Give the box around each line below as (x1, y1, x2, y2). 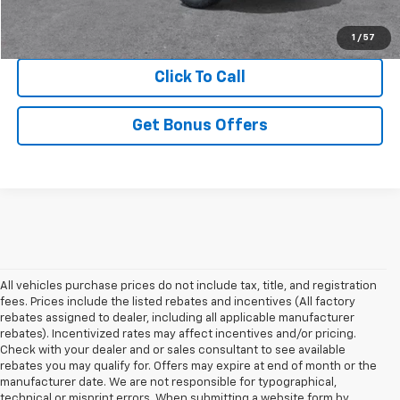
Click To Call (154, 69, 246, 86)
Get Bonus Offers (132, 117, 269, 134)
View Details (152, 21, 249, 37)
